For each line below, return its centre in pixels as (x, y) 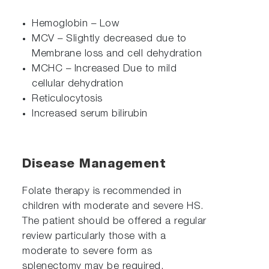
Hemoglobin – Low (76, 24)
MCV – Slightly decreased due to (109, 39)
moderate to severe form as (87, 252)
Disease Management (94, 165)
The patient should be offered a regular (114, 222)
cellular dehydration (78, 84)
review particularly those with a (94, 237)
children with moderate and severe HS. (113, 207)
